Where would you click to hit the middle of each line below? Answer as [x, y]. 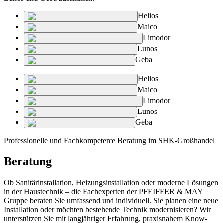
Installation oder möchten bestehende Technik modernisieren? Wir [107, 210]
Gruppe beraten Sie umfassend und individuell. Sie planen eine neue [111, 201]
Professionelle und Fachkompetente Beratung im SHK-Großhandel [109, 140]
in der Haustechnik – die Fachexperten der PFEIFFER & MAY [103, 192]
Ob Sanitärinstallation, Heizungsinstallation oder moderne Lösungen [111, 183]
